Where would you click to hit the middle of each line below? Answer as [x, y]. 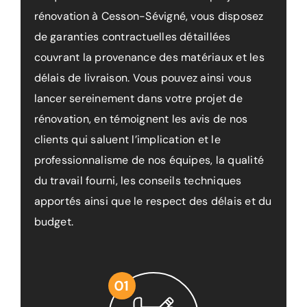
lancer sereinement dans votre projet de [138, 98]
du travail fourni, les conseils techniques [138, 180]
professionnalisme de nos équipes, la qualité [149, 160]
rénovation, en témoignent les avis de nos [141, 119]
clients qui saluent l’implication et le [127, 139]
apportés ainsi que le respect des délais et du [153, 201]
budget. [54, 221]
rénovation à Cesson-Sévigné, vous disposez [149, 16]
